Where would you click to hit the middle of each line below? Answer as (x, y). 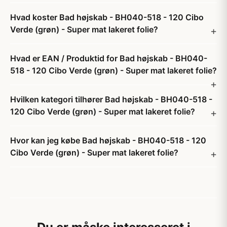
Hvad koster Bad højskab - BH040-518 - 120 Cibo (107, 17)
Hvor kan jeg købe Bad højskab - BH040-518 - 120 (108, 140)
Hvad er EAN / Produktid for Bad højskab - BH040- (109, 58)
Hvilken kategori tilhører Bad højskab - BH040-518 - (111, 99)
